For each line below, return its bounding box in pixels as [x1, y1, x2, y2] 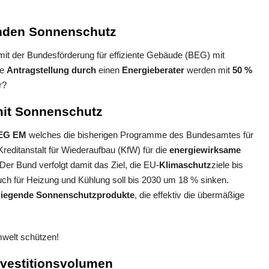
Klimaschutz [159, 160, 211, 171]
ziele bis [211, 160, 243, 171]
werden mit [184, 65, 232, 76]
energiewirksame [169, 145, 241, 156]
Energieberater [119, 65, 184, 76]
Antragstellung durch [7, 65, 96, 76]
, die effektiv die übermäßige [134, 190, 244, 201]
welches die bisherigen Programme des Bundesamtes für [26, 130, 253, 141]
